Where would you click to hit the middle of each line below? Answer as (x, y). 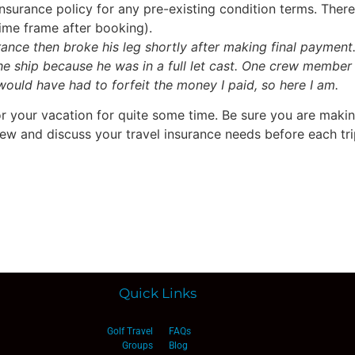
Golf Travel (130, 331)
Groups (137, 345)
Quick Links (157, 293)
